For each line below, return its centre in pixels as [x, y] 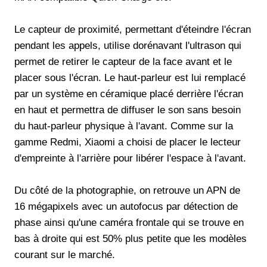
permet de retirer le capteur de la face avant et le [123, 61]
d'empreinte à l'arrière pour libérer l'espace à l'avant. [130, 158]
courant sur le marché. [65, 254]
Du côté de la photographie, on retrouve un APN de [127, 190]
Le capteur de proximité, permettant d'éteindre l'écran [133, 29]
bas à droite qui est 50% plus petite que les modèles [131, 238]
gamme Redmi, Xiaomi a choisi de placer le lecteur [128, 142]
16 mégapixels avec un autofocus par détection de [126, 206]
